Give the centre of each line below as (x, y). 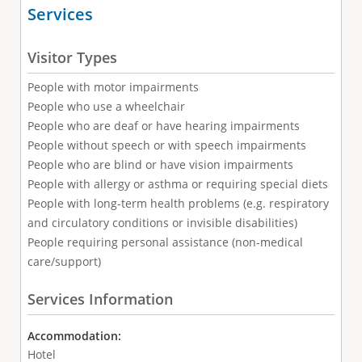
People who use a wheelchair (106, 107)
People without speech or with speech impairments (166, 145)
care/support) (64, 262)
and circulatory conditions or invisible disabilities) (162, 223)
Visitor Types (72, 58)
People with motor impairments (113, 87)
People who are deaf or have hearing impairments (163, 126)
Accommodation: (76, 335)
